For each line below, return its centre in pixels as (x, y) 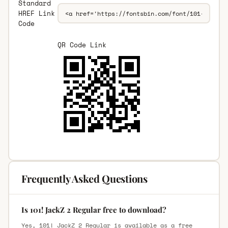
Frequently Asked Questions (84, 179)
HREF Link (36, 13)
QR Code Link (82, 45)
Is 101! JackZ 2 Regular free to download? (94, 210)
